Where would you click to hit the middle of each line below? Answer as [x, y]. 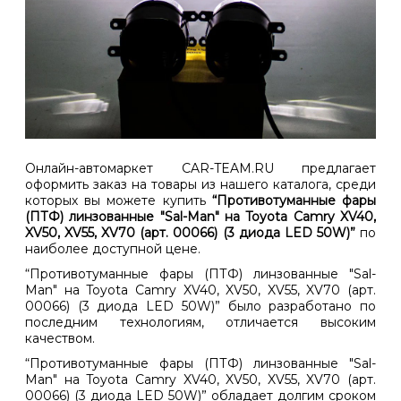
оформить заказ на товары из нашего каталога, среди [200, 185]
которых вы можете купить [119, 201]
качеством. [60, 339]
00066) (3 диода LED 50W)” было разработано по [200, 307]
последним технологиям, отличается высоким [200, 323]
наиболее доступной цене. [113, 249]
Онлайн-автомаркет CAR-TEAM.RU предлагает [200, 169]
